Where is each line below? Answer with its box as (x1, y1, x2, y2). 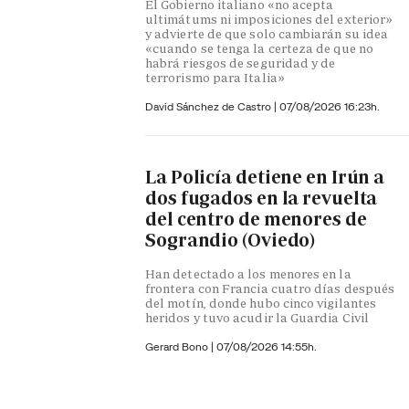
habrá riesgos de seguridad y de (145, 54, 336, 71)
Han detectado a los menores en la (145, 265, 351, 282)
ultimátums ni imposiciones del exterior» (145, 10, 393, 27)
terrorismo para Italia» (145, 68, 285, 86)
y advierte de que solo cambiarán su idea (145, 25, 389, 42)
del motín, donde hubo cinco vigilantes (145, 294, 377, 311)
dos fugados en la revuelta (145, 186, 378, 211)
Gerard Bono (145, 339, 211, 353)
